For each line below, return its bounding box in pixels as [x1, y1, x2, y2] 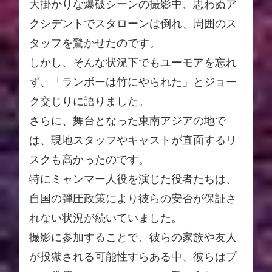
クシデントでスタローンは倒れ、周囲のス [29, 17, 237, 30]
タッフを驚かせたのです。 [29, 36, 160, 49]
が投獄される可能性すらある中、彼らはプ [29, 250, 237, 263]
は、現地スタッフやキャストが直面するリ [29, 134, 237, 146]
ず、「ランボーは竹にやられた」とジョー [29, 75, 237, 88]
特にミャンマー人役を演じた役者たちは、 [29, 172, 237, 185]
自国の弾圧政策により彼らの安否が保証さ [29, 192, 237, 205]
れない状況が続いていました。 [29, 211, 182, 224]
